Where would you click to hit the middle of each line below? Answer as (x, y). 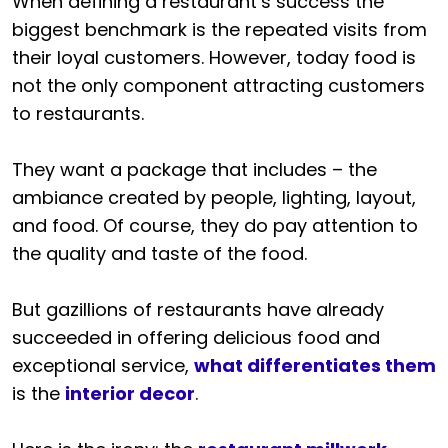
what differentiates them (315, 366)
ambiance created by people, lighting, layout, (214, 198)
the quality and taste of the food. (159, 254)
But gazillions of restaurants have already (198, 310)
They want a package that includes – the (194, 170)
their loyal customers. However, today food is (214, 58)
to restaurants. (78, 114)
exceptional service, (103, 366)
